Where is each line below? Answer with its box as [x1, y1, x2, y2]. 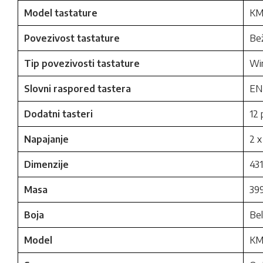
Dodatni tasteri [24, 108, 93, 120]
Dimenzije [24, 159, 69, 170]
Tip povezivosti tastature [24, 58, 140, 69]
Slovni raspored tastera [24, 83, 131, 95]
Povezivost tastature [24, 32, 120, 44]
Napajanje [24, 133, 69, 145]
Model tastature [24, 7, 97, 19]
